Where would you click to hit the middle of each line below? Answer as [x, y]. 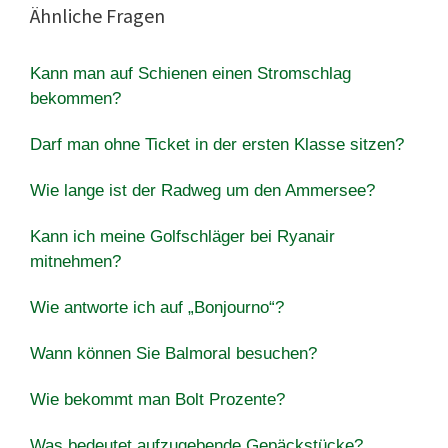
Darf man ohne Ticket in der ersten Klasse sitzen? [217, 144]
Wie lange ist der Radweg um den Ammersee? [202, 190]
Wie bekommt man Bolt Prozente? [157, 399]
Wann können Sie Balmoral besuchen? [173, 353]
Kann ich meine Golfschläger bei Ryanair [182, 236]
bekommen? [75, 98]
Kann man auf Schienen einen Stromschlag [190, 73]
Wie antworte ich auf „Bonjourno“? [157, 307]
